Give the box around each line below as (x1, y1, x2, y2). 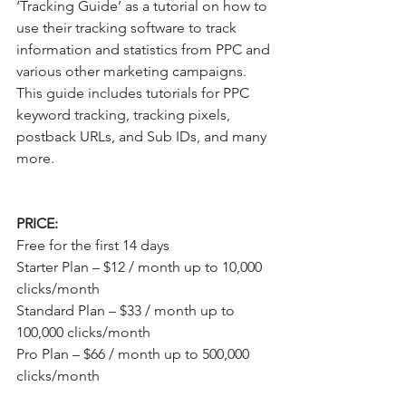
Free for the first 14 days (16, 236, 169, 254)
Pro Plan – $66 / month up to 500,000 (16, 344, 253, 362)
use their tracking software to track (16, 18, 240, 36)
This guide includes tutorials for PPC (16, 83, 253, 101)
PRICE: (16, 214, 58, 232)
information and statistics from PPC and (16, 40, 274, 58)
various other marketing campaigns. (16, 62, 250, 80)
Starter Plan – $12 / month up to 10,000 (16, 257, 266, 275)
